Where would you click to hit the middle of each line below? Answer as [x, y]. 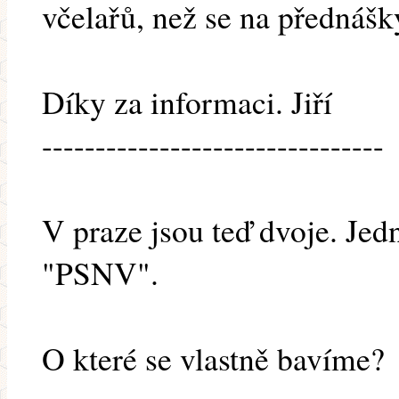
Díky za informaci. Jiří [187, 102]
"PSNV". [100, 273]
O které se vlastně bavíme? [213, 358]
